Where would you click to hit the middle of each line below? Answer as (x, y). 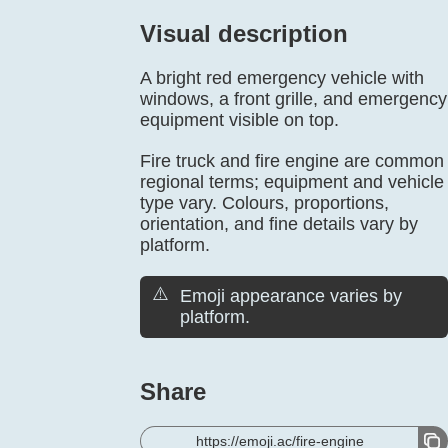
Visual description (244, 33)
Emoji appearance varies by (291, 296)
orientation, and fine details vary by (279, 224)
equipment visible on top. (239, 120)
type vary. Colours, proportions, (264, 203)
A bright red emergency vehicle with (282, 78)
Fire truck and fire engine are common (292, 161)
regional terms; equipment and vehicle (292, 182)
